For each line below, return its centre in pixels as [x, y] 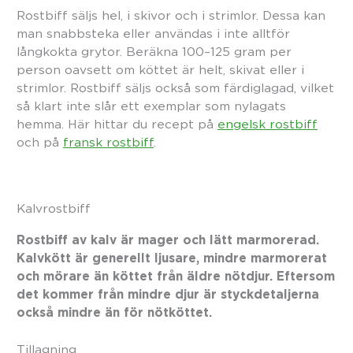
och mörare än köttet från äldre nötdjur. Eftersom [176, 276]
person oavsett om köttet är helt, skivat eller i [160, 70]
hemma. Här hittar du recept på [117, 124]
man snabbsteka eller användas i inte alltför [153, 34]
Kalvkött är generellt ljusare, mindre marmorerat [172, 258]
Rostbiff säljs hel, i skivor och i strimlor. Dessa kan [171, 16]
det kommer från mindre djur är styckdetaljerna [168, 294]
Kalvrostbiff [54, 208]
